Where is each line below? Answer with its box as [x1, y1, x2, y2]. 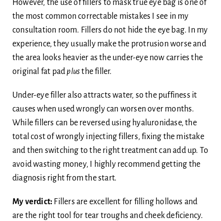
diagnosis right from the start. [12, 173, 117, 183]
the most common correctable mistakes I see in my [12, 11, 189, 21]
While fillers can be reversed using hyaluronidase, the [12, 118, 197, 127]
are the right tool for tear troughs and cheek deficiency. [12, 211, 203, 220]
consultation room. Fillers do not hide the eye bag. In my [12, 25, 208, 35]
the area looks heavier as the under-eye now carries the [12, 53, 203, 62]
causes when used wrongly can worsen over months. [12, 104, 194, 113]
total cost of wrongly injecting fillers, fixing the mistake [12, 132, 204, 141]
